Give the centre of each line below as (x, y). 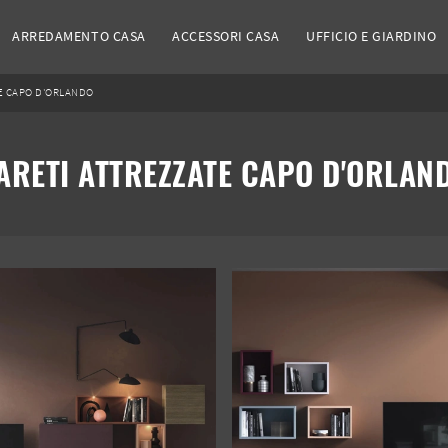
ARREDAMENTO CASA (79, 36)
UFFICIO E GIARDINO (371, 36)
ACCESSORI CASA (226, 36)
